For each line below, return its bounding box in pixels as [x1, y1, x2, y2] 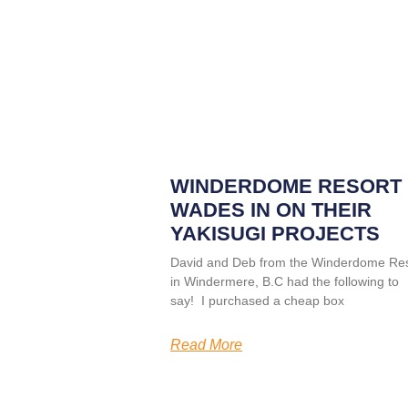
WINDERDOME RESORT [170, 174, 402, 198]
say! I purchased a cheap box [170, 292, 344, 308]
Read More [170, 336, 242, 352]
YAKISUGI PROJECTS [170, 221, 380, 245]
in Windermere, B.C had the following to [170, 273, 399, 289]
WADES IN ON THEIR [170, 198, 372, 221]
